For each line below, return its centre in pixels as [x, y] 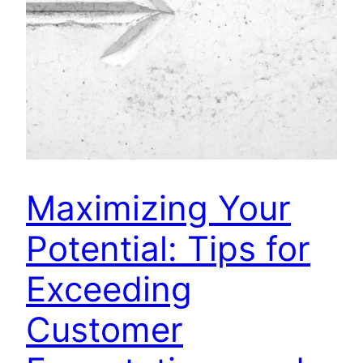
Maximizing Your [158, 208]
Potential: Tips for [168, 249]
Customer [105, 330]
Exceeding [109, 289]
